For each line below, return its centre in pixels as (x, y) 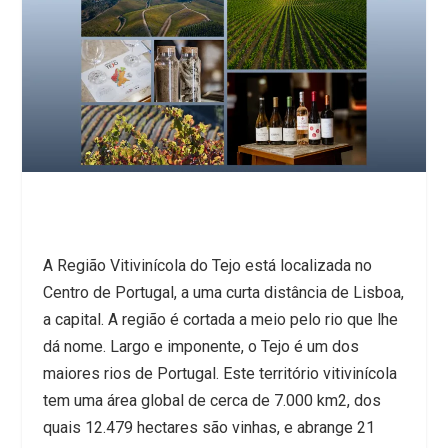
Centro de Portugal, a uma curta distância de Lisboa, (223, 292)
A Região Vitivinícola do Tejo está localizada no (207, 265)
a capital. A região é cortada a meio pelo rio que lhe (220, 319)
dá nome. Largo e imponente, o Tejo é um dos (200, 346)
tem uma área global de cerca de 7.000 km (190, 400)
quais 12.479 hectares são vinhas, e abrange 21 (208, 427)
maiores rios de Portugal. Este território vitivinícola (219, 373)
